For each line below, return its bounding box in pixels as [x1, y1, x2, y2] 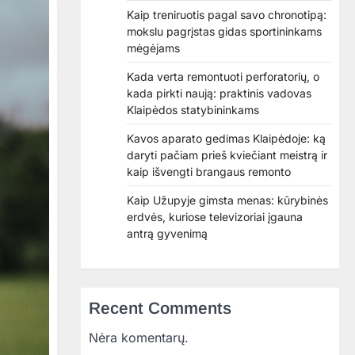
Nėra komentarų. [89, 330, 189, 345]
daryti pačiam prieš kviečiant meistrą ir [127, 148, 327, 162]
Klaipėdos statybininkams [127, 103, 259, 116]
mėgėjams [127, 41, 180, 55]
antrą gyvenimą [127, 227, 208, 240]
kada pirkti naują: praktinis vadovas [127, 86, 311, 100]
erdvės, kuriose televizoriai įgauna [127, 210, 303, 223]
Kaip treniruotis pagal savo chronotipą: [127, 8, 326, 21]
